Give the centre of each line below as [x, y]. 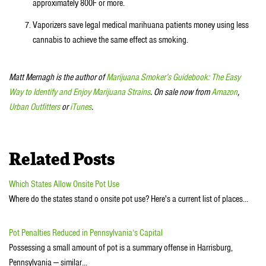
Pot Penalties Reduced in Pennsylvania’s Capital [86, 233]
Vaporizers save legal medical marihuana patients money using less [141, 25]
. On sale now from [180, 92]
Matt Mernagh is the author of [58, 77]
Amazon [224, 92]
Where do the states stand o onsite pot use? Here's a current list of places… [129, 199]
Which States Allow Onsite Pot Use [64, 184]
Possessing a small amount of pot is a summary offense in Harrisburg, [121, 248]
